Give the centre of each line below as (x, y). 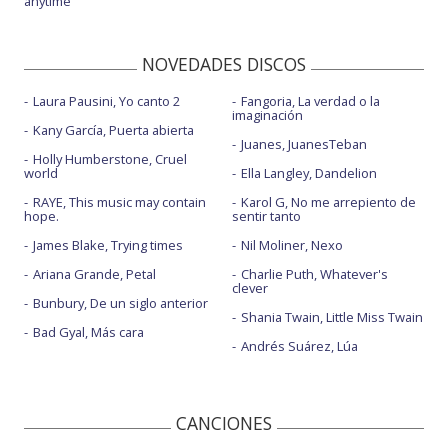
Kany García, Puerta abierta (113, 130)
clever (249, 288)
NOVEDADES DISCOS (224, 64)
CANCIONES (224, 423)
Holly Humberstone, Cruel (110, 159)
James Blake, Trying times (108, 245)
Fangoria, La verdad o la (310, 101)
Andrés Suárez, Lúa (299, 346)
